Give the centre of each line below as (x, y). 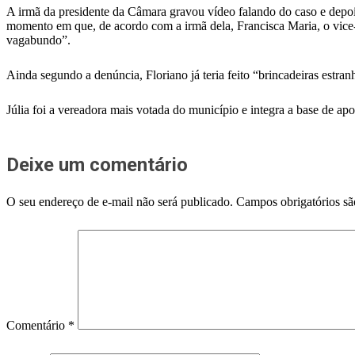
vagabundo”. (38, 40)
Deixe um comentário (97, 164)
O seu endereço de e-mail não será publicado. (120, 201)
